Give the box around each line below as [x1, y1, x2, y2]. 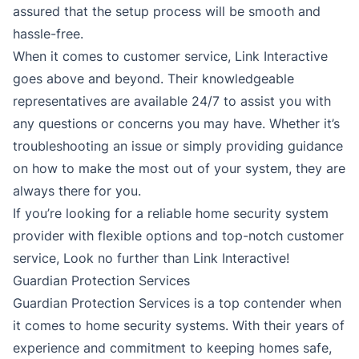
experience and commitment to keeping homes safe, [13, 340, 332, 357]
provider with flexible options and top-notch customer [13, 228, 344, 244]
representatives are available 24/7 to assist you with [13, 93, 331, 110]
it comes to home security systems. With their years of [13, 317, 345, 334]
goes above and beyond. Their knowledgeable [13, 71, 294, 87]
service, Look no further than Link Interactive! [13, 250, 289, 267]
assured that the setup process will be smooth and [13, 3, 321, 20]
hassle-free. [13, 26, 83, 42]
